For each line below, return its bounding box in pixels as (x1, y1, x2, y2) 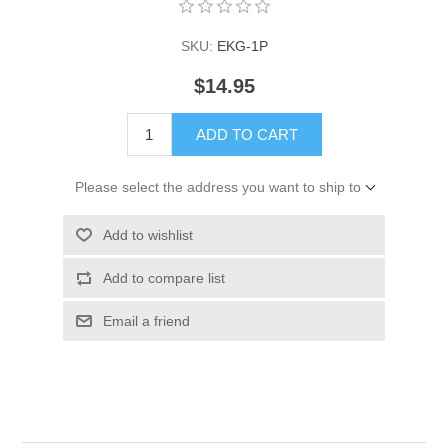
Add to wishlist (102, 226, 193, 243)
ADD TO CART (195, 125, 298, 143)
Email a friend (102, 312, 190, 329)
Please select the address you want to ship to (74, 178, 361, 195)
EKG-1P (216, 37, 268, 54)
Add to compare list (102, 269, 225, 286)
